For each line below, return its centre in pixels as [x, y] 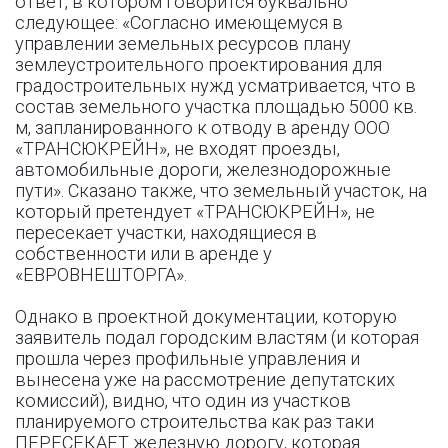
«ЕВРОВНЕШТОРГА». [101, 274]
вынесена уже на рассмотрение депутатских [205, 379]
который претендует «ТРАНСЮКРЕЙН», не [195, 211]
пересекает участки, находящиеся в [166, 232]
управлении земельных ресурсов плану [183, 43]
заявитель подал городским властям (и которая [217, 337]
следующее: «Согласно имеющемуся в [179, 22]
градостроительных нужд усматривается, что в [215, 85]
